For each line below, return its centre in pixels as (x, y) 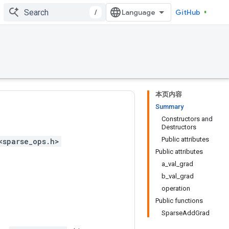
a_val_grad (177, 164)
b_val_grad (178, 176)
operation (176, 188)
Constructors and (187, 119)
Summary (169, 107)
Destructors (179, 127)
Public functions (179, 201)
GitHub (188, 12)
